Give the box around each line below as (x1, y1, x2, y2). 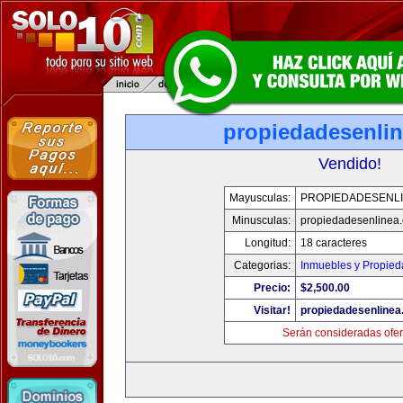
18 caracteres (300, 237, 367, 249)
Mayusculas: (228, 192, 291, 204)
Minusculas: (231, 214, 291, 227)
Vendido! (318, 155, 381, 173)
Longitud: (244, 237, 291, 249)
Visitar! (253, 304, 291, 317)
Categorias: (233, 259, 291, 272)
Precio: (253, 282, 291, 294)
